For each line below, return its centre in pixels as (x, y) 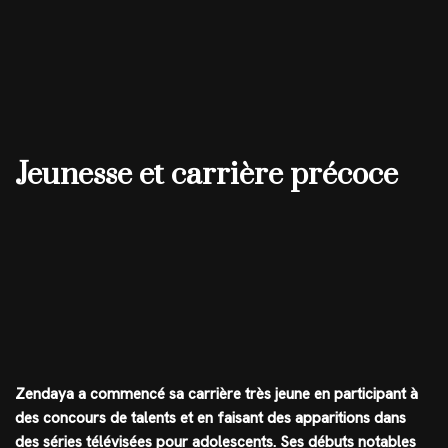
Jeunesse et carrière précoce (206, 174)
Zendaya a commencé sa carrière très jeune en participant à (216, 393)
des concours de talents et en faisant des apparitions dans (210, 417)
